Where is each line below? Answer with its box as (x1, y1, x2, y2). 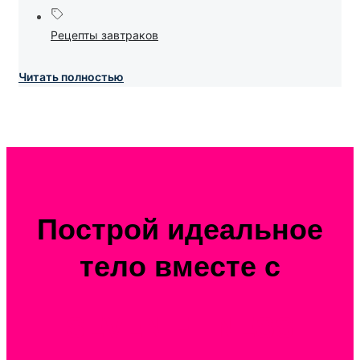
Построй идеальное (37, 213, 323, 247)
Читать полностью (18, 70, 124, 84)
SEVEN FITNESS (66, 310, 294, 344)
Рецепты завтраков (51, 28, 158, 43)
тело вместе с (80, 250, 280, 284)
